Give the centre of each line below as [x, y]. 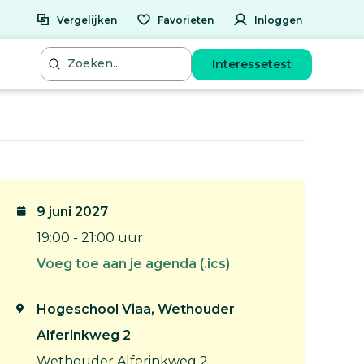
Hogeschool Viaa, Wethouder [136, 309]
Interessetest [252, 64]
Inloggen [278, 19]
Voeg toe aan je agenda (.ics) [133, 264]
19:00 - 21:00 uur [90, 238]
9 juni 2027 [72, 212]
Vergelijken [87, 19]
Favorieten [186, 19]
